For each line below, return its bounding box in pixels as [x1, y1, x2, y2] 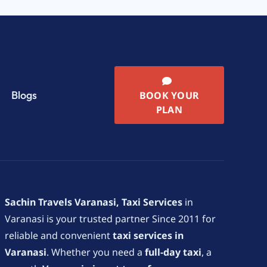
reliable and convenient [5, 229, 113, 243]
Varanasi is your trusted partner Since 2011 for [5, 212, 216, 226]
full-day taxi [145, 246, 201, 259]
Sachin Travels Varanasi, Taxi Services [5, 195, 182, 209]
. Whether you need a [46, 246, 145, 259]
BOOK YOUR [139, 88, 200, 102]
